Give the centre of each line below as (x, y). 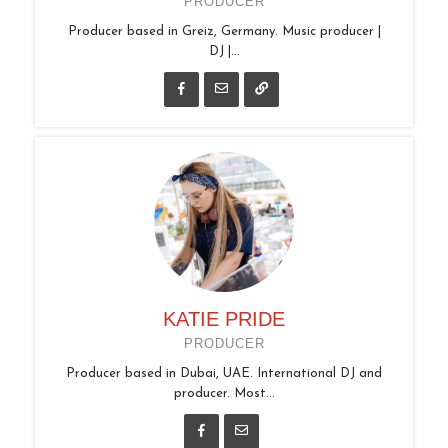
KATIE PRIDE (224, 318)
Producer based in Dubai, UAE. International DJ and (224, 373)
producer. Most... (224, 393)
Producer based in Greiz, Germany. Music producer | (224, 31)
